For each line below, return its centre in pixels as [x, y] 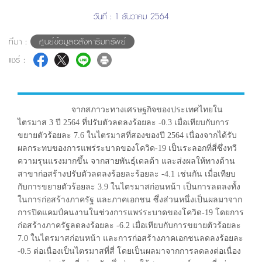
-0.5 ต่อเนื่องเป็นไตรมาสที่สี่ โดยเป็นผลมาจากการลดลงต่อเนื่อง [129, 251]
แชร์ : [17, 60]
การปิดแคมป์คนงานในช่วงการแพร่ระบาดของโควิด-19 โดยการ [131, 213]
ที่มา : [20, 42]
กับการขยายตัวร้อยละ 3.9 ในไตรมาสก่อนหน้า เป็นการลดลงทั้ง [129, 187]
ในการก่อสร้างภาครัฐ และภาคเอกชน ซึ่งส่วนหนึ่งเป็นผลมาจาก [130, 200]
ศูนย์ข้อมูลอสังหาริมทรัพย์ [82, 42]
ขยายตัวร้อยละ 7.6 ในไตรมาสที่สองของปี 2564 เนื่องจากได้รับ [127, 135]
